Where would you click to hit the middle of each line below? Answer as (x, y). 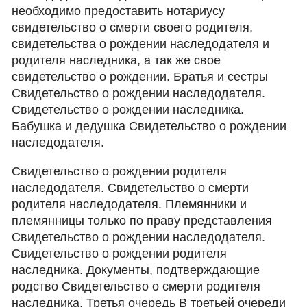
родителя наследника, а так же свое (116, 60)
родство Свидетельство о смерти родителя (136, 286)
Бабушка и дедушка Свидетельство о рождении (149, 126)
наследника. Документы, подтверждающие (136, 270)
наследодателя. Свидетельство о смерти (131, 188)
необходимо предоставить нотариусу (119, 11)
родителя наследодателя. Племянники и (130, 204)
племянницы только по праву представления (142, 221)
